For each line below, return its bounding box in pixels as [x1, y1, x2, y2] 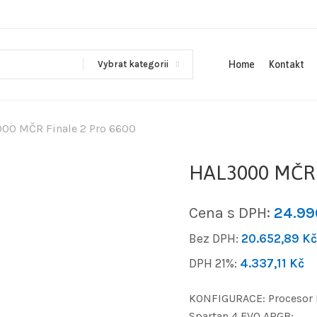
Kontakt [269, 59, 304, 70]
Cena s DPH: [188, 203, 274, 222]
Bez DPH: [188, 231, 241, 246]
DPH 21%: [188, 255, 240, 270]
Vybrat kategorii [98, 59, 168, 69]
